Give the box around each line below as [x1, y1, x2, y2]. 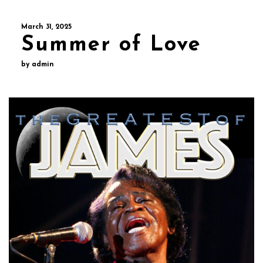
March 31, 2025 [21, 23, 72, 31]
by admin [21, 61, 54, 69]
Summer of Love [21, 35, 201, 56]
